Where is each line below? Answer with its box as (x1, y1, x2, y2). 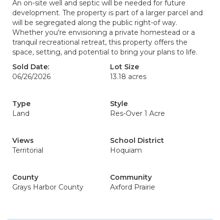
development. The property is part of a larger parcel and (12, 8, 203, 17)
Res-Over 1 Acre (110, 109, 165, 118)
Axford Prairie (110, 183, 155, 192)
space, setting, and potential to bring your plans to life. (12, 48, 197, 56)
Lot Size (110, 62, 139, 71)
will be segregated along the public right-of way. (12, 18, 177, 27)
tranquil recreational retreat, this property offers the (12, 38, 188, 47)
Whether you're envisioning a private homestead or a (12, 28, 195, 37)
